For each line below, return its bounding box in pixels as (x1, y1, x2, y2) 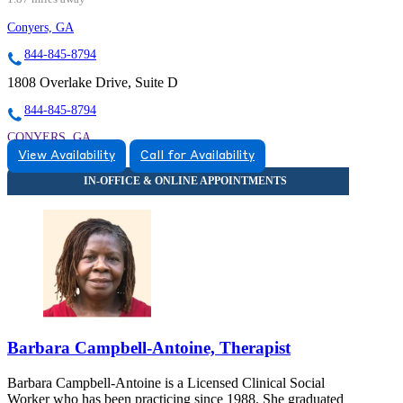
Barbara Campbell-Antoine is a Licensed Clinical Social (7, 374, 325, 390)
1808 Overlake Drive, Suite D (7, 75, 178, 91)
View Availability (18, 150, 115, 163)
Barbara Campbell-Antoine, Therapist (7, 338, 291, 358)
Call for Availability (140, 150, 255, 163)
